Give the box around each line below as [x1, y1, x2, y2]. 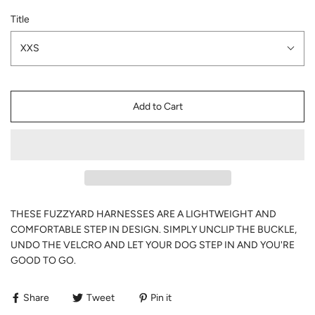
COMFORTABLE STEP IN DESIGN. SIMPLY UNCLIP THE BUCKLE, [11, 223, 297, 236]
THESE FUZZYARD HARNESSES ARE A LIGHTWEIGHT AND [11, 207, 276, 220]
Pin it [150, 291, 172, 304]
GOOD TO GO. [11, 254, 76, 266]
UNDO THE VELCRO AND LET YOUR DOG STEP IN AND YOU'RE [11, 238, 295, 251]
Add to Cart [132, 100, 183, 112]
